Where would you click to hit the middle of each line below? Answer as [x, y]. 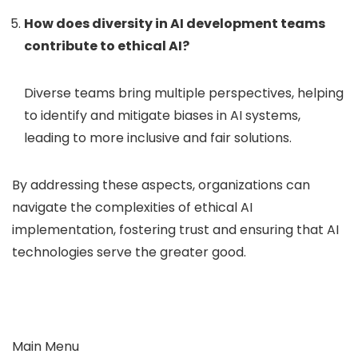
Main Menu [46, 346]
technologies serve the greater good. [129, 252]
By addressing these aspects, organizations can [161, 185]
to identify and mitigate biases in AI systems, [162, 115]
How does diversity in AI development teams [175, 23]
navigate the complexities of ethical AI [132, 207]
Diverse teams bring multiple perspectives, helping [184, 93]
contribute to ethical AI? [107, 46]
